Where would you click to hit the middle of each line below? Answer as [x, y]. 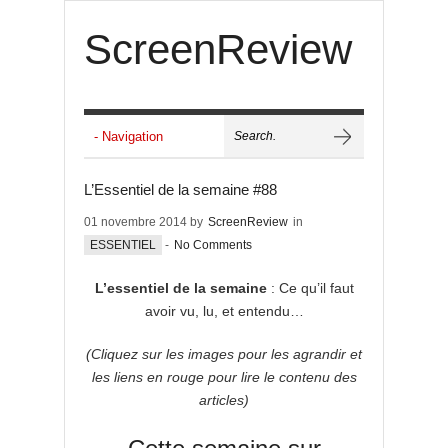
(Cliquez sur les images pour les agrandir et [224, 354]
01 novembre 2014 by [145, 222]
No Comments [213, 245]
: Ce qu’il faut [310, 288]
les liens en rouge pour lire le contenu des [224, 377]
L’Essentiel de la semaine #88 [180, 189]
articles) [224, 400]
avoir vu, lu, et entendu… [224, 311]
